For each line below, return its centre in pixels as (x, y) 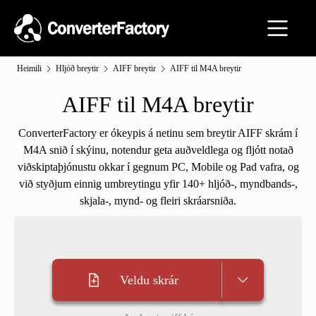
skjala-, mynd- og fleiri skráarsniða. (158, 201)
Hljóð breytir (77, 68)
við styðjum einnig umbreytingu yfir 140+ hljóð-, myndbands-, (158, 184)
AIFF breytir (134, 68)
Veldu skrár (149, 280)
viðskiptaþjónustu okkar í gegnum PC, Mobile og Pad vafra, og (158, 167)
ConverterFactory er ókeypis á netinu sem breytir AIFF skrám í (158, 133)
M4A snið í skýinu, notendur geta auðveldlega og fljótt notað (158, 150)
